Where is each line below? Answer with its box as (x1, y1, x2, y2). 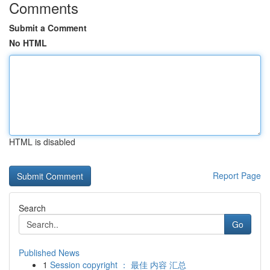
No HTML (9, 37, 47, 49)
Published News (19, 246, 80, 259)
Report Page (213, 169, 261, 181)
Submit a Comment (9, 22, 87, 34)
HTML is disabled (9, 136, 75, 148)
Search (19, 202, 46, 214)
